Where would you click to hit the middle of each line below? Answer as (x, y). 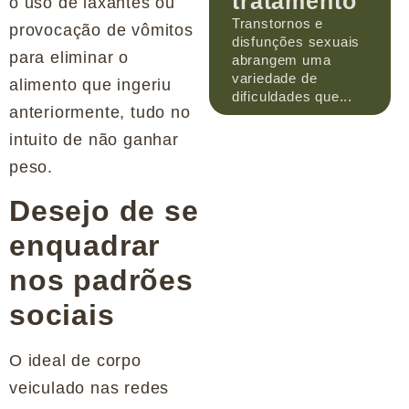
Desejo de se (104, 211)
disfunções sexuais (296, 41)
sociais (62, 315)
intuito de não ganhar (94, 140)
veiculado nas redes (89, 388)
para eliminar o (69, 58)
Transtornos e (278, 23)
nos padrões (101, 281)
